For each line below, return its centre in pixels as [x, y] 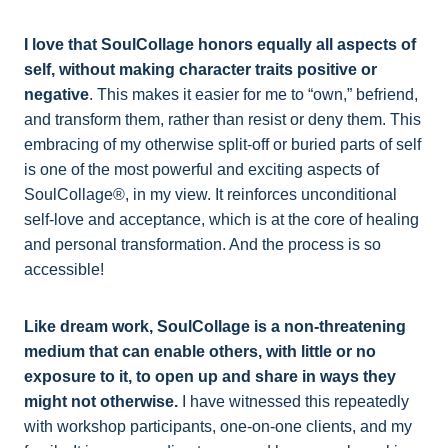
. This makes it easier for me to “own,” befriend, [253, 95]
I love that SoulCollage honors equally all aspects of [220, 45]
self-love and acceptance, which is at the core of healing [221, 220]
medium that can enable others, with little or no [200, 352]
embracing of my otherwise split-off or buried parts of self [222, 145]
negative [56, 95]
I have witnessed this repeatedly [293, 402]
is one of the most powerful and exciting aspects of [201, 170]
